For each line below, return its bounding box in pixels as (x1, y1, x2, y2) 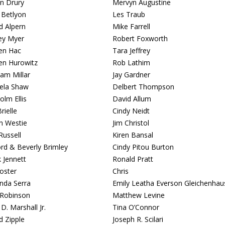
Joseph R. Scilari (113, 214, 163, 224)
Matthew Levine (113, 190, 165, 200)
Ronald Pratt (113, 154, 153, 164)
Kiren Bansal (113, 130, 153, 140)
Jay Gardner (113, 70, 150, 79)
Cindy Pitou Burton (113, 142, 174, 152)
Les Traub (113, 10, 145, 19)
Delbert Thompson (113, 82, 174, 91)
